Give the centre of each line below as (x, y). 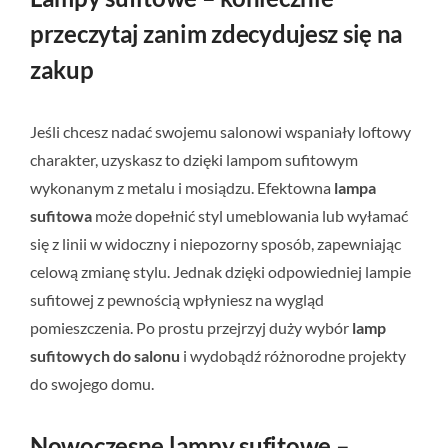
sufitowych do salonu (105, 356)
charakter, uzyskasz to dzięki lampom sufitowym (194, 160)
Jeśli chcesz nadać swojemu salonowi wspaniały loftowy (220, 132)
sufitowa (61, 216)
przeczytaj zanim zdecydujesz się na (217, 34)
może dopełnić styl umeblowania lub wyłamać (250, 216)
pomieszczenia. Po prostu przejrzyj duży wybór (191, 328)
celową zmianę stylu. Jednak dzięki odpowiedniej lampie (220, 272)
